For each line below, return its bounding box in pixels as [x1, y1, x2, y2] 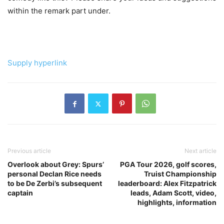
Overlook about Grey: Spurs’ [7, 160, 104, 169]
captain [7, 188, 33, 197]
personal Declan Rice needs [7, 169, 101, 178]
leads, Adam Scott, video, [130, 188, 216, 197]
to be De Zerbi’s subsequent [7, 179, 102, 188]
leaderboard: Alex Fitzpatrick [118, 179, 216, 188]
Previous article [7, 147, 51, 155]
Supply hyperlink [7, 58, 67, 68]
